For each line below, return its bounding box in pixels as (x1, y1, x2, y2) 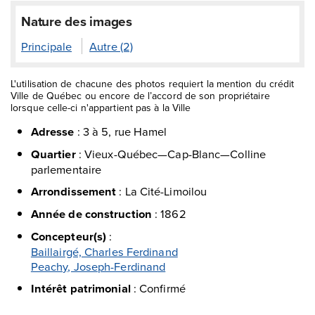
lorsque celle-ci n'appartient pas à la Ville (11, 101, 191, 115)
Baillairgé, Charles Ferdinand (30, 243, 178, 259)
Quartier (30, 146, 76, 163)
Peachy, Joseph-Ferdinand (30, 257, 166, 274)
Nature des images (21, 11, 132, 32)
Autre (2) (89, 38, 134, 55)
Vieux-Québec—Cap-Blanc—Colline (84, 146, 266, 162)
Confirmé (139, 279, 186, 296)
